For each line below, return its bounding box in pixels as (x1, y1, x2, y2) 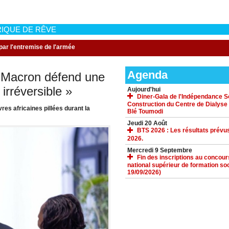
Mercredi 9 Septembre (127, 146, 192, 154)
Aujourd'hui (127, 86, 161, 94)
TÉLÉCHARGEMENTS (128, 218, 193, 226)
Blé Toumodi (127, 108, 163, 116)
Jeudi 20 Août (127, 120, 167, 127)
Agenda (127, 68, 168, 82)
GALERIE (128, 205, 156, 213)
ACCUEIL (128, 192, 156, 199)
